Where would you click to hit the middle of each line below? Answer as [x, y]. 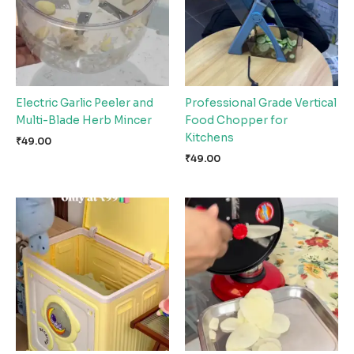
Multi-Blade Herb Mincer [84, 121]
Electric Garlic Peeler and [85, 104]
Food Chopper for [236, 121]
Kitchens [209, 138]
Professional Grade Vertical [261, 104]
